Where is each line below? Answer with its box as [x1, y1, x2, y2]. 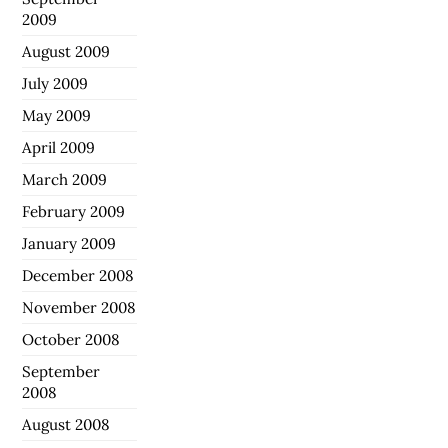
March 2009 [22, 169, 108, 189]
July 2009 [22, 73, 89, 93]
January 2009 [22, 233, 117, 253]
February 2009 [22, 201, 126, 221]
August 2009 [22, 41, 111, 61]
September [22, 361, 101, 381]
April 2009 [22, 137, 96, 157]
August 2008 [22, 414, 111, 434]
